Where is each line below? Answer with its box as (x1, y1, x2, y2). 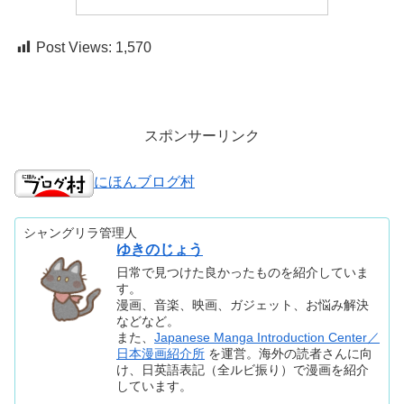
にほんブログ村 (94, 174, 195, 190)
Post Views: (36, 39, 112, 55)
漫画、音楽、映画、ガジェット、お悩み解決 (116, 298, 370, 313)
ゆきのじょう (116, 241, 204, 257)
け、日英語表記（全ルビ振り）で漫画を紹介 (116, 363, 370, 378)
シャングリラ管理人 (23, 225, 138, 240)
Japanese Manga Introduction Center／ (154, 330, 381, 345)
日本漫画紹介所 (116, 346, 206, 362)
